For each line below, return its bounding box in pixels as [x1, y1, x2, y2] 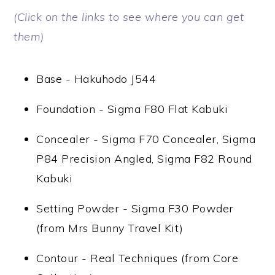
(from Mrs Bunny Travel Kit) [36, 221, 184, 235]
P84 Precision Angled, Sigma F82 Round [36, 152, 252, 166]
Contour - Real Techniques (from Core [36, 251, 239, 265]
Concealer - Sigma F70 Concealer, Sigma [36, 132, 256, 146]
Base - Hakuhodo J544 [36, 72, 157, 86]
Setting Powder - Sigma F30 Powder [36, 201, 234, 215]
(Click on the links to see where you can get [14, 10, 244, 24]
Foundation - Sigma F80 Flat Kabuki [36, 102, 228, 116]
